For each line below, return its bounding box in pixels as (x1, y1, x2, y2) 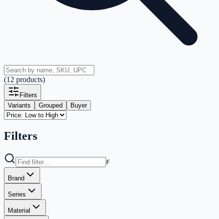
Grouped (39, 102, 63, 109)
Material (8, 207, 30, 215)
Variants (8, 102, 31, 109)
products (16, 75, 43, 84)
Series (8, 191, 26, 198)
